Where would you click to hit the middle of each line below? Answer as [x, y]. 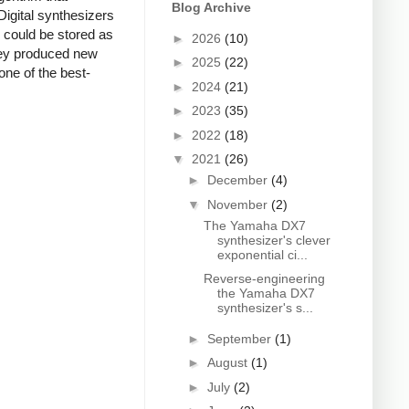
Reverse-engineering [264, 279]
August [229, 363]
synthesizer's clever [273, 240]
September [241, 338]
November [239, 204]
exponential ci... [262, 254]
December [239, 180]
